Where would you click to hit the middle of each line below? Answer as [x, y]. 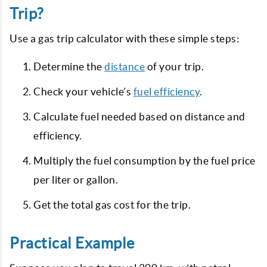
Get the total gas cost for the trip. [112, 205]
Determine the [69, 66]
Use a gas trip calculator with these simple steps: [124, 38]
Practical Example [72, 243]
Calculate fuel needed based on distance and [139, 117]
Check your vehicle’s [83, 91]
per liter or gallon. [76, 180]
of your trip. [174, 66]
